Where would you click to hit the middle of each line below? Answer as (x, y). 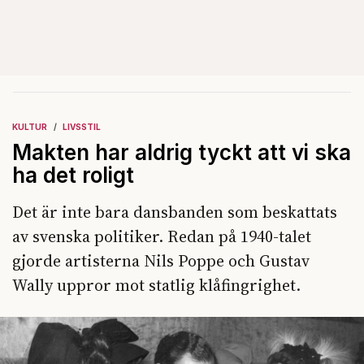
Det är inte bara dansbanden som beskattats (175, 212)
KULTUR (30, 126)
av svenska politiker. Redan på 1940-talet (162, 236)
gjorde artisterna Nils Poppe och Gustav (161, 260)
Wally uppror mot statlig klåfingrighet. (156, 285)
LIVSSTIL (82, 126)
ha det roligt (73, 175)
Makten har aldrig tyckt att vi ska (182, 152)
